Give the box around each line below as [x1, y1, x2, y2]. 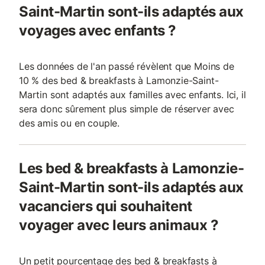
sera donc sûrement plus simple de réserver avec [19, 103, 234, 115]
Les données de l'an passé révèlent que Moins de [19, 60, 234, 72]
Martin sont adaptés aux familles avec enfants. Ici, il [19, 89, 246, 101]
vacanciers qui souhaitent [19, 198, 192, 215]
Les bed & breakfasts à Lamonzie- [19, 160, 244, 177]
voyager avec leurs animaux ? [19, 216, 219, 234]
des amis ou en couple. [19, 117, 120, 129]
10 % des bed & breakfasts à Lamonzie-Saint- [19, 75, 219, 86]
